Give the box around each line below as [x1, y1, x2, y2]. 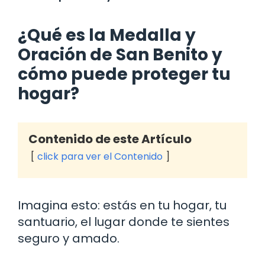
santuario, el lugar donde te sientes [18, 213, 230, 230]
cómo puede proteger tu [18, 62, 231, 86]
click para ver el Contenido [37, 149, 163, 163]
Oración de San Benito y [18, 43, 222, 66]
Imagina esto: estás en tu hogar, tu [18, 196, 227, 214]
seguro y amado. [18, 230, 119, 247]
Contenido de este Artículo [28, 130, 192, 147]
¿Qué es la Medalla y [18, 23, 196, 47]
